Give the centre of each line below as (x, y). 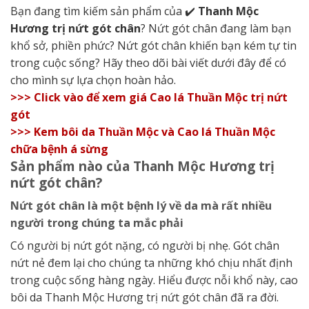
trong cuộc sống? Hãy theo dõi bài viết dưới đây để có (148, 62)
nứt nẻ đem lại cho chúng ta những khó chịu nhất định (151, 263)
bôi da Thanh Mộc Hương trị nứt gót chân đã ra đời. (144, 298)
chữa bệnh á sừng (59, 149)
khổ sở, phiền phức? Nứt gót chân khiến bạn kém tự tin (153, 45)
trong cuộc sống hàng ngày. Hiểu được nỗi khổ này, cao (154, 280)
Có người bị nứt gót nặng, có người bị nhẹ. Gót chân (145, 246)
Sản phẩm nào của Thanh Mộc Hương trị (142, 166)
